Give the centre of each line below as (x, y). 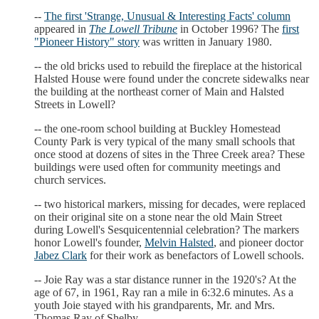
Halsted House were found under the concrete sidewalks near (172, 78)
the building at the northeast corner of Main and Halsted (159, 91)
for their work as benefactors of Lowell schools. (195, 255)
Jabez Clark (61, 255)
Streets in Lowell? (75, 104)
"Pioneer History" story (87, 41)
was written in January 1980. (206, 41)
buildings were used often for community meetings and (157, 167)
